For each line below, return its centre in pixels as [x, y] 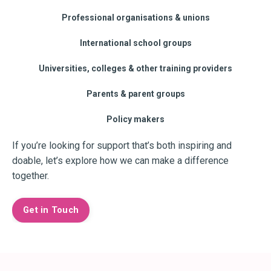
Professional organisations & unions [135, 18]
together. [31, 176]
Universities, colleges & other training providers [135, 69]
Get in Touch [51, 211]
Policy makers [135, 119]
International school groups [135, 43]
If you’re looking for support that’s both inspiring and [122, 146]
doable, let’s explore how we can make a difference [120, 161]
